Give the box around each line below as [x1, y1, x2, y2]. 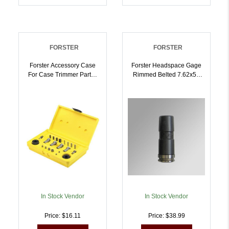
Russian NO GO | [143, 80, 190, 88]
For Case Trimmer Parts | [28, 71, 97, 79]
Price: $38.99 [148, 212, 185, 220]
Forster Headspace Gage [131, 62, 201, 70]
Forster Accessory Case [30, 62, 96, 70]
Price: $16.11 [44, 212, 81, 220]
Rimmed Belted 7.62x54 [133, 71, 158, 79]
